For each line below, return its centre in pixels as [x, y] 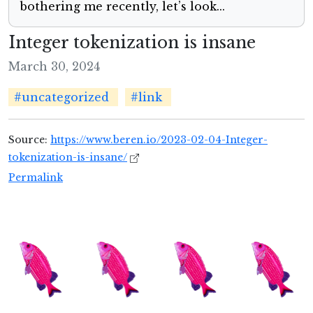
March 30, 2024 [54, 67]
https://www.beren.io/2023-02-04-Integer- [159, 140]
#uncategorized [61, 97]
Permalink [36, 178]
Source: [29, 140]
